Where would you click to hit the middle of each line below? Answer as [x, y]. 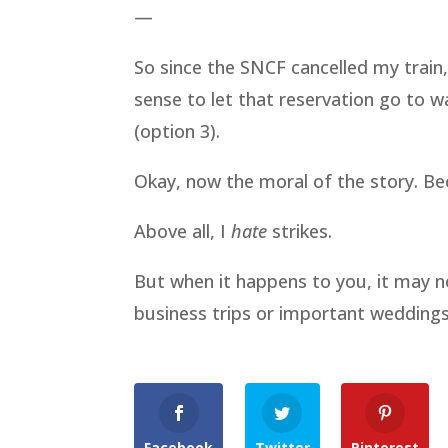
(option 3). [177, 131]
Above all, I [183, 231]
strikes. [300, 231]
